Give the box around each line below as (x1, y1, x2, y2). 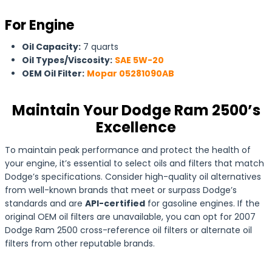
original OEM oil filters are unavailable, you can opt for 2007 (5, 211, 256, 223)
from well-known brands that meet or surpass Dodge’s (5, 184, 237, 196)
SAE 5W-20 (115, 54, 164, 66)
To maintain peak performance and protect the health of (5, 144, 251, 156)
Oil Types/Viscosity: (22, 54, 112, 66)
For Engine (5, 16, 74, 35)
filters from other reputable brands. (5, 237, 155, 250)
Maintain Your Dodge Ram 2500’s (12, 100, 260, 120)
